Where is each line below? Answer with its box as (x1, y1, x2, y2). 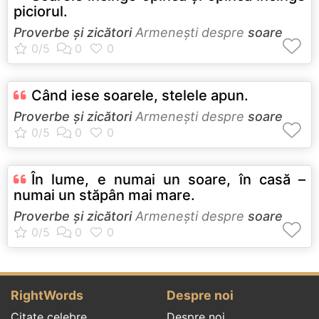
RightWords (11, 287, 83, 303)
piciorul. (14, 2, 68, 20)
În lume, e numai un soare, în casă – (31, 170, 305, 188)
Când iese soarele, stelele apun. (31, 86, 249, 104)
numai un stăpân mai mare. (14, 186, 195, 204)
